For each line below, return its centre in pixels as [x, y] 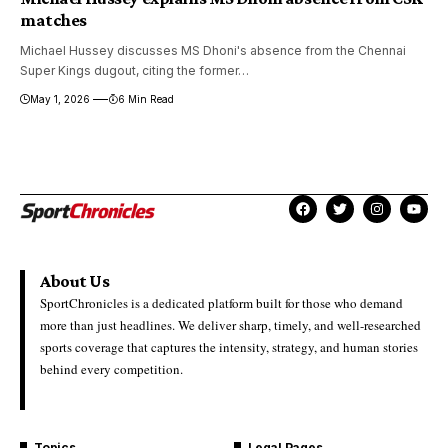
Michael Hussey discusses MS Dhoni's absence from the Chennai [213, 50]
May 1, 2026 [60, 98]
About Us [75, 281]
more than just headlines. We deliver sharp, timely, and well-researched [230, 325]
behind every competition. [111, 369]
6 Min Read [145, 98]
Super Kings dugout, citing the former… [134, 70]
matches [53, 19]
